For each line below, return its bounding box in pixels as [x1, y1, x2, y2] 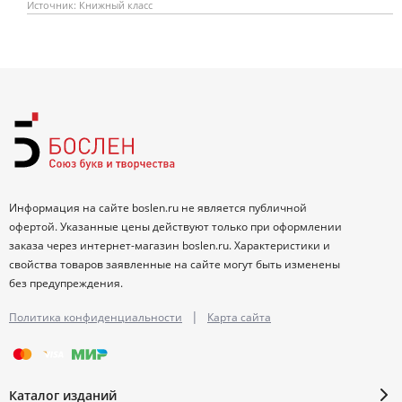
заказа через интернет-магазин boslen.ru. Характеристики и [9, 238, 330, 254]
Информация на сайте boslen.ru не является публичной [9, 200, 307, 216]
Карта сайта [207, 310, 271, 326]
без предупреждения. [9, 275, 123, 292]
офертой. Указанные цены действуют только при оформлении [9, 219, 342, 235]
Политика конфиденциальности [9, 310, 182, 326]
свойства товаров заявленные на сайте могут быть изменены [9, 257, 340, 273]
